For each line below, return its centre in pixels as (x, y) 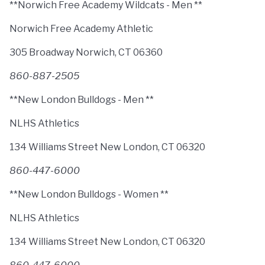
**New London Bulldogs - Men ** (82, 100)
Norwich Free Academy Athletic (81, 29)
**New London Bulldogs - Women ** (89, 194)
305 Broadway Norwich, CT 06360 (86, 52)
